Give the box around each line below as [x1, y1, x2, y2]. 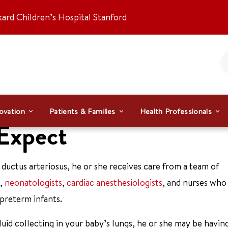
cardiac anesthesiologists [67, 176, 162, 189]
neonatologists [5, 176, 62, 189]
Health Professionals [139, 105, 212, 117]
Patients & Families [49, 105, 116, 117]
